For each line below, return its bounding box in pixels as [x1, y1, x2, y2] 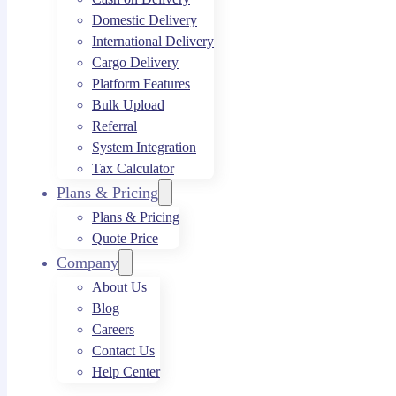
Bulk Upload [92, 97, 164, 112]
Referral [92, 118, 137, 133]
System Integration [92, 140, 196, 155]
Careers [92, 322, 134, 337]
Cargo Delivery [92, 55, 179, 70]
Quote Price [92, 231, 158, 246]
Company [57, 254, 118, 271]
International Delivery [92, 34, 214, 49]
